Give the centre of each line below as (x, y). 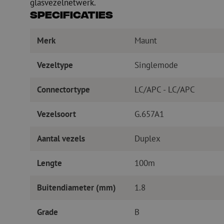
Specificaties (71, 16)
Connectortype (63, 89)
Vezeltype (55, 65)
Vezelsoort (56, 114)
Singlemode (156, 65)
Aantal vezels (61, 138)
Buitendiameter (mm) (76, 187)
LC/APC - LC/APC (164, 89)
